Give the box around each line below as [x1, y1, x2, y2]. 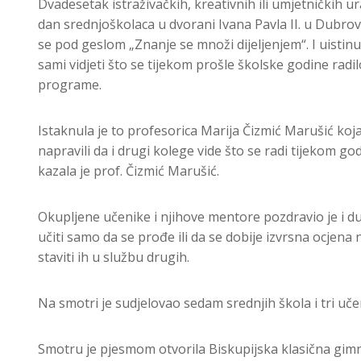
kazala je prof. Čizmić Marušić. [38, 162, 219, 180]
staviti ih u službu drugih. [38, 248, 189, 267]
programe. [38, 76, 102, 94]
